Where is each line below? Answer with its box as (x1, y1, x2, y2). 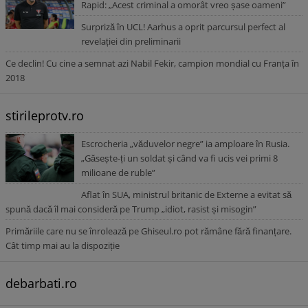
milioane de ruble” (81, 166, 155, 179)
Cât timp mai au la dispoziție (5, 239, 120, 252)
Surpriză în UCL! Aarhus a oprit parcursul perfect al (81, 21, 285, 33)
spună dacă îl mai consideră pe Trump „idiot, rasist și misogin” (5, 203, 256, 215)
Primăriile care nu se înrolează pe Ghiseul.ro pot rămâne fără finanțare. (5, 225, 291, 237)
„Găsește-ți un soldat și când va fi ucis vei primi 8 (81, 152, 278, 164)
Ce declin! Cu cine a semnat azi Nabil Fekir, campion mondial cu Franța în (5, 57, 299, 69)
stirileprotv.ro (5, 107, 84, 124)
